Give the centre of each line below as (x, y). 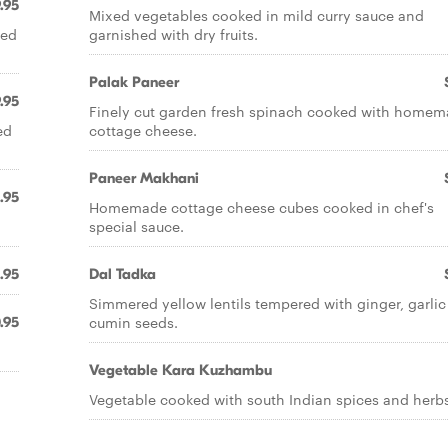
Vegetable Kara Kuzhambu (180, 370)
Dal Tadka (122, 274)
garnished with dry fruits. (173, 34)
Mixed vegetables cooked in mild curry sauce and (256, 15)
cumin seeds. (133, 322)
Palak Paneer (134, 82)
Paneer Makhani (144, 178)
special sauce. (136, 226)
